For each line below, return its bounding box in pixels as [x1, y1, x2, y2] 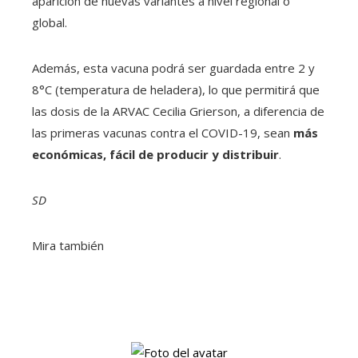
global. [32, 14, 67, 31]
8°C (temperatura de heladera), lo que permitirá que [32, 82, 320, 98]
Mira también [32, 237, 104, 254]
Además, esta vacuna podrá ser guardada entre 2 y [32, 60, 315, 77]
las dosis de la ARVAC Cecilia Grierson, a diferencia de [32, 103, 324, 120]
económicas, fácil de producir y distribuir [32, 146, 279, 163]
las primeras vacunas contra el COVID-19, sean [32, 125, 293, 141]
